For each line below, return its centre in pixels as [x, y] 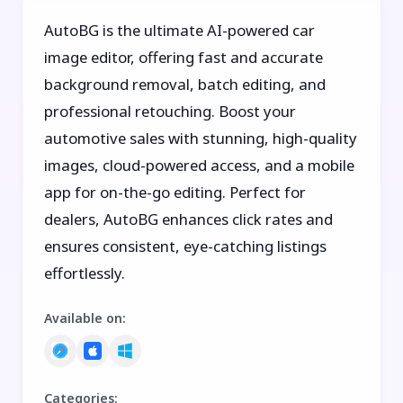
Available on [83, 318]
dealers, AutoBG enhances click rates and [188, 219]
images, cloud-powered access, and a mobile [199, 165]
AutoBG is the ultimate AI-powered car [179, 30]
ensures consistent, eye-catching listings [185, 246]
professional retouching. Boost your [170, 111]
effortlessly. [85, 273]
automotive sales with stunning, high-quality [201, 138]
